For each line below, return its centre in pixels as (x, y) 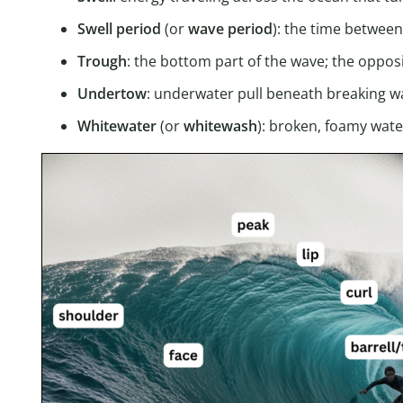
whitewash (220, 126)
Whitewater (117, 126)
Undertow (112, 94)
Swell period (119, 29)
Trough (102, 62)
